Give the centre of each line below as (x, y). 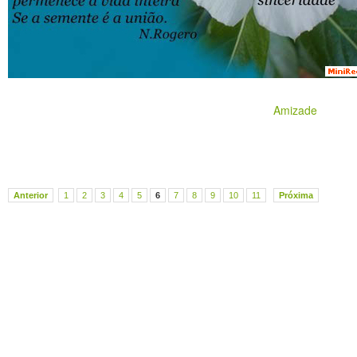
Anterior (31, 195)
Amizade (295, 110)
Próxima (296, 195)
